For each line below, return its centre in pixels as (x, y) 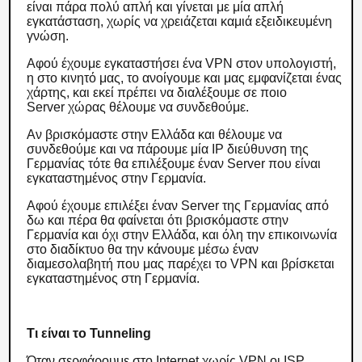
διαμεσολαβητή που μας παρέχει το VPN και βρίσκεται (181, 264)
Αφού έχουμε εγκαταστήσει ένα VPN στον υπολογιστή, (182, 63)
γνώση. (50, 36)
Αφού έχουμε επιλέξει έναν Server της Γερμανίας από (178, 206)
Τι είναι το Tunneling (91, 333)
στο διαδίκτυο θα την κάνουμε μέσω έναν (143, 249)
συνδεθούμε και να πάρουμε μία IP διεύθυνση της (168, 149)
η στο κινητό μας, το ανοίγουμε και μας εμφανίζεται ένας (185, 78)
